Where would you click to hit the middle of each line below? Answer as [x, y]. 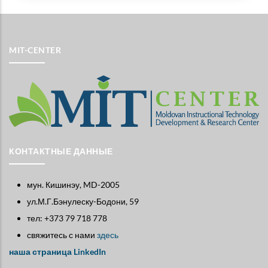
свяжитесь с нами [62, 234]
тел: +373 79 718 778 [67, 218]
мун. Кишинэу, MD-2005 [73, 184]
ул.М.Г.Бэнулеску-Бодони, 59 [83, 201]
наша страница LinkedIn [57, 251]
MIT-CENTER [35, 50]
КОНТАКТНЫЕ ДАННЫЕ [61, 151]
